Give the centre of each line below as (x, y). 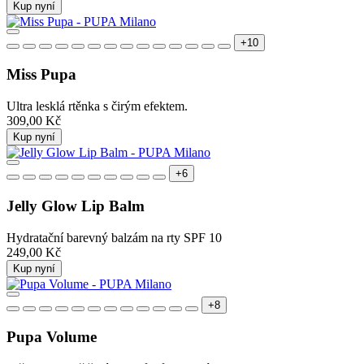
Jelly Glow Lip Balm (76, 206)
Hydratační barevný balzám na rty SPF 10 (114, 237)
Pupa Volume (52, 337)
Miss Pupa (41, 75)
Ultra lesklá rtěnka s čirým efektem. (97, 106)
